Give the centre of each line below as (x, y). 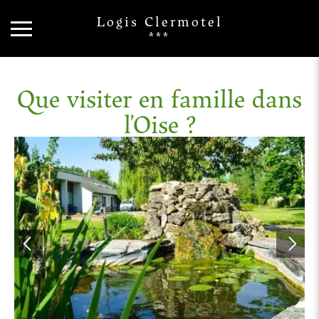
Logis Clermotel (159, 21)
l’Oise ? (159, 124)
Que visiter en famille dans (159, 98)
